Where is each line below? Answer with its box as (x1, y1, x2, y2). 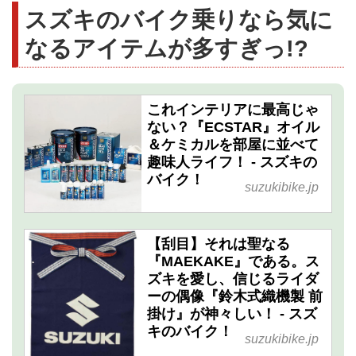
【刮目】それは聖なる (146, 235, 290, 252)
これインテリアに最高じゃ (146, 102, 319, 118)
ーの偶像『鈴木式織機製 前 (146, 288, 323, 304)
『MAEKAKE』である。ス (146, 253, 319, 269)
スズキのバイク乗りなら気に (25, 6, 333, 33)
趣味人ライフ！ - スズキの (146, 154, 317, 171)
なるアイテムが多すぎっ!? (25, 34, 308, 61)
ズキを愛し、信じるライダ (146, 270, 319, 287)
